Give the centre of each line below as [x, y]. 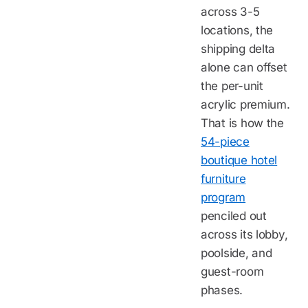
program [223, 197]
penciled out [234, 216]
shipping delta [238, 48]
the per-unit [232, 86]
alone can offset [244, 67]
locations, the [237, 30]
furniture [223, 178]
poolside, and [236, 253]
